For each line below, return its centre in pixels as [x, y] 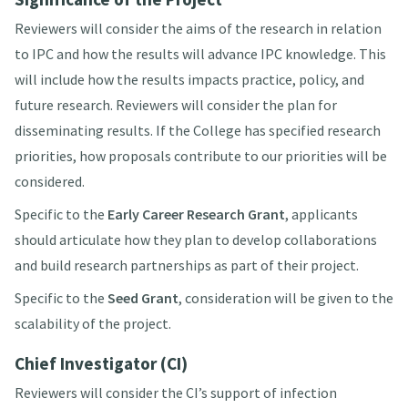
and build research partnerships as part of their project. [186, 265]
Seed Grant [143, 298]
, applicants [321, 214]
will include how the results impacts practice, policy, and [189, 80]
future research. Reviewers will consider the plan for [175, 105]
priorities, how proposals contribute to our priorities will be [200, 156]
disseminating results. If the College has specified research [197, 131]
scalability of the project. [92, 324]
